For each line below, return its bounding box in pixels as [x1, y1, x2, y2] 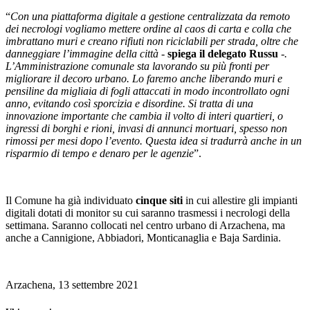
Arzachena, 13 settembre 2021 [6, 278, 138, 291]
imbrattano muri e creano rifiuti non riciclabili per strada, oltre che [6, 35, 301, 47]
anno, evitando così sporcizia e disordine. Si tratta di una [6, 97, 253, 109]
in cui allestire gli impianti [183, 194, 298, 206]
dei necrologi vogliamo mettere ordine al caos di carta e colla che [6, 22, 291, 35]
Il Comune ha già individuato [6, 194, 136, 206]
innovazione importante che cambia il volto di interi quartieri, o [6, 109, 283, 122]
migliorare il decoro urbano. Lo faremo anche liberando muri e [6, 72, 282, 84]
